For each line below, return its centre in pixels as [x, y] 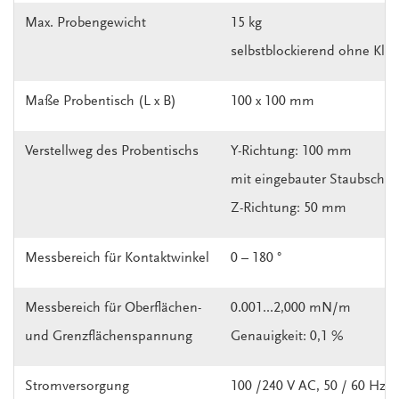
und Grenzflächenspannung [109, 337]
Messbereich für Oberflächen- [113, 309]
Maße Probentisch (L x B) [101, 102]
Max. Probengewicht [85, 24]
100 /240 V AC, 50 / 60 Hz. [310, 387]
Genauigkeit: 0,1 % [287, 337]
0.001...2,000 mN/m [291, 309]
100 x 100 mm [273, 102]
